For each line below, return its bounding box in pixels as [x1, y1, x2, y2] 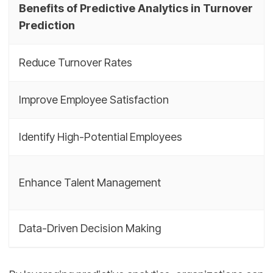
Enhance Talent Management [19, 176, 161, 190]
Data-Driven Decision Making [19, 222, 161, 235]
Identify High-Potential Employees [19, 130, 182, 144]
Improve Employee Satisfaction [19, 93, 169, 107]
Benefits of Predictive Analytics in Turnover [19, 2, 253, 15]
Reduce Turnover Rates [19, 56, 132, 69]
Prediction [19, 19, 75, 32]
